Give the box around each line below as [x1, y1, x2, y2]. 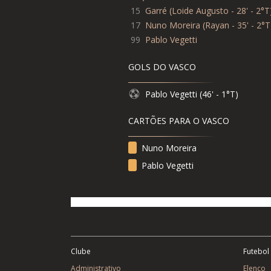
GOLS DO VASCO [128, 60, 196, 73]
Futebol [243, 246, 269, 256]
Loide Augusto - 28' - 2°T [172, 4, 270, 16]
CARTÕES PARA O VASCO [128, 114, 229, 126]
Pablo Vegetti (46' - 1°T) [145, 88, 238, 100]
